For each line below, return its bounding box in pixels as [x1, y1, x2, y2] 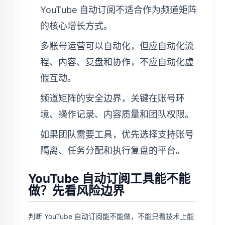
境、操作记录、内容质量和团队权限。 [40, 109, 194, 120]
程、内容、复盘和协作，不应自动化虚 [40, 57, 194, 67]
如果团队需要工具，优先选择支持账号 [40, 129, 194, 140]
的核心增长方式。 [40, 21, 113, 31]
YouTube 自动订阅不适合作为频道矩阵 [40, 5, 197, 15]
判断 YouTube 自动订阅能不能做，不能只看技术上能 [28, 212, 194, 220]
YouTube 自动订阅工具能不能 [28, 171, 190, 186]
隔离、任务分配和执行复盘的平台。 [40, 145, 185, 156]
